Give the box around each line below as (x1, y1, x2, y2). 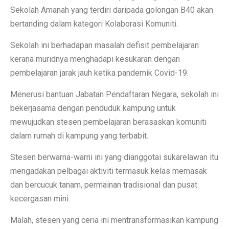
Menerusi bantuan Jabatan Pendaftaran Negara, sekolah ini (10, 89, 219, 99)
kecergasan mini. (10, 193, 70, 203)
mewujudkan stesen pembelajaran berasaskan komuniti (10, 117, 207, 127)
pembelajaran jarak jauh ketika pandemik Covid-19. (10, 67, 189, 78)
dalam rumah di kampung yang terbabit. (10, 130, 148, 141)
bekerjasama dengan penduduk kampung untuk (10, 103, 176, 113)
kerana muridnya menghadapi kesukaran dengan (10, 54, 180, 64)
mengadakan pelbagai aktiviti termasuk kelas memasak (10, 166, 207, 176)
